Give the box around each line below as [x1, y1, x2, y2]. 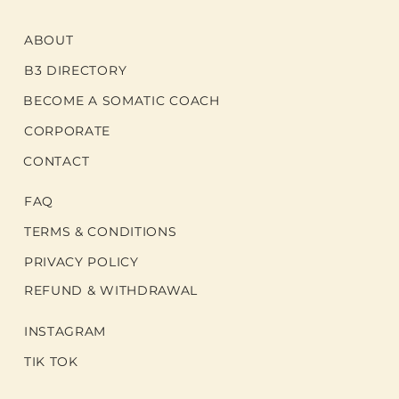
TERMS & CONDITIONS [23, 223, 177, 240]
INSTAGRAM [23, 322, 107, 339]
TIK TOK [23, 353, 78, 370]
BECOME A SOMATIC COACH [23, 92, 220, 109]
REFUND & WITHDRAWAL [23, 281, 199, 298]
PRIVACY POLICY [23, 253, 139, 270]
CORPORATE [23, 122, 111, 139]
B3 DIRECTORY [23, 61, 127, 78]
